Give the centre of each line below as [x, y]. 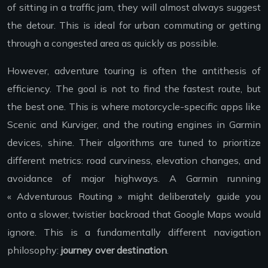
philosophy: [34, 250]
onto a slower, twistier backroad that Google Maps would [134, 214]
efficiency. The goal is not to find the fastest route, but [134, 88]
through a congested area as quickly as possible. [113, 43]
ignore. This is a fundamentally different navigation [134, 232]
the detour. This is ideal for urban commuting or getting [134, 25]
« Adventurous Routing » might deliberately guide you [134, 196]
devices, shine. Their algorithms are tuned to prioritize [134, 142]
